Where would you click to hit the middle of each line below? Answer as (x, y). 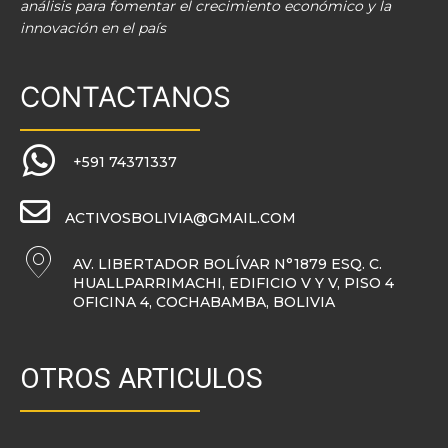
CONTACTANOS (125, 96)
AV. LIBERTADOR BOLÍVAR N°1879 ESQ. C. (227, 263)
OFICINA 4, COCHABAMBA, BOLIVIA (204, 301)
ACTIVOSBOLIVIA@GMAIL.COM (180, 217)
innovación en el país (93, 27)
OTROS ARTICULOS (141, 378)
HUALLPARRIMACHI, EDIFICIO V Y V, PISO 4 (233, 282)
